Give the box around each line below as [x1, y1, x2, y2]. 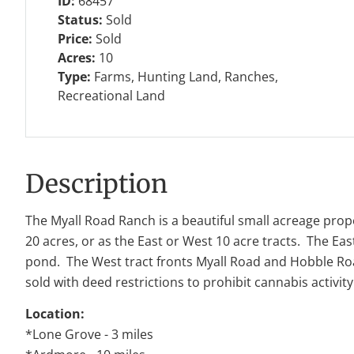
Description [25, 168, 168, 200]
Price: [58, 29, 96, 47]
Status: [58, 10, 106, 28]
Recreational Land [58, 86, 165, 104]
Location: [25, 305, 85, 323]
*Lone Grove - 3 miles [25, 326, 153, 344]
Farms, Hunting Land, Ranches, [94, 67, 278, 85]
